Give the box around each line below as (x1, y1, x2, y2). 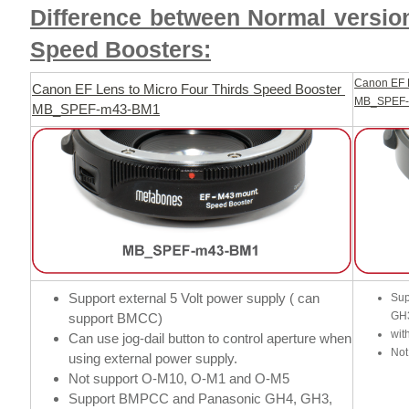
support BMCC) (68, 309, 163, 326)
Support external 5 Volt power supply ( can (68, 289, 320, 306)
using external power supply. (68, 350, 237, 366)
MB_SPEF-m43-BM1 (32, 100, 160, 117)
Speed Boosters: (30, 36, 211, 62)
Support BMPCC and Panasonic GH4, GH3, (68, 390, 332, 406)
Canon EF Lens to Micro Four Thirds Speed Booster (32, 80, 345, 97)
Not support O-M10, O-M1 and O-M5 (68, 370, 289, 386)
